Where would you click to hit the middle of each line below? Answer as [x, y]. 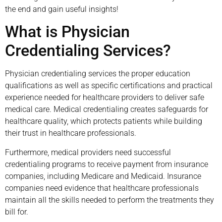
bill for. [17, 212]
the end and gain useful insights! [62, 9]
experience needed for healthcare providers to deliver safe [105, 98]
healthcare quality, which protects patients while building [104, 121]
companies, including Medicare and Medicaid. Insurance [103, 176]
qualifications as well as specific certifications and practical [109, 86]
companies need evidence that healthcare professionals [102, 188]
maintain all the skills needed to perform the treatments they [110, 200]
